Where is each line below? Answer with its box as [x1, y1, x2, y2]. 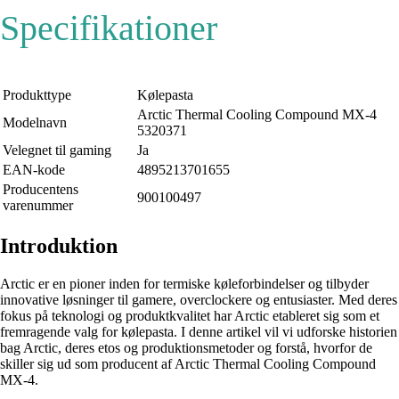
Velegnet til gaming [3, 142, 111, 159]
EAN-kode [3, 162, 65, 178]
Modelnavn [3, 115, 67, 131]
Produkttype [3, 87, 71, 103]
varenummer [3, 198, 73, 214]
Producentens [3, 182, 78, 198]
